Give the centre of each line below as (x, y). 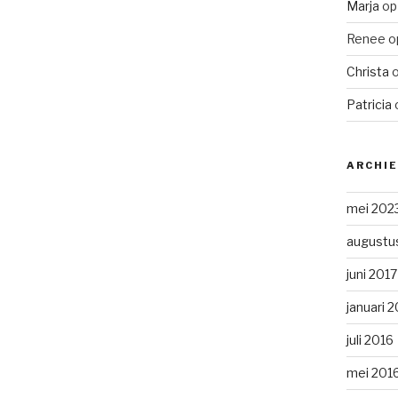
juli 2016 (370, 340)
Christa (367, 72)
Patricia (369, 105)
